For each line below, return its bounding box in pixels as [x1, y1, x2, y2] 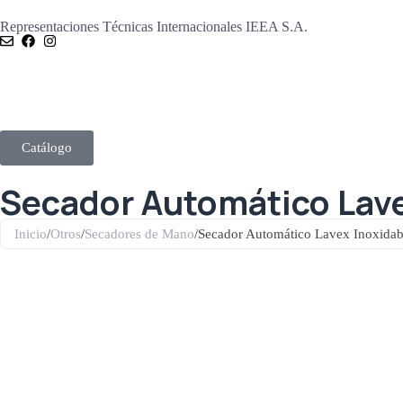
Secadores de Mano [85, 226, 194, 241]
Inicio [14, 226, 47, 241]
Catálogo [22, 139, 72, 155]
